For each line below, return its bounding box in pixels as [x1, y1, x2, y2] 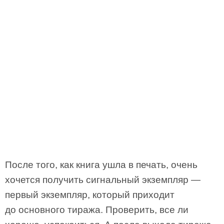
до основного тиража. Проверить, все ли [5, 204, 188, 215]
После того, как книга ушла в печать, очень [5, 159, 197, 170]
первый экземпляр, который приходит [5, 189, 174, 200]
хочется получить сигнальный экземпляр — [5, 174, 200, 185]
